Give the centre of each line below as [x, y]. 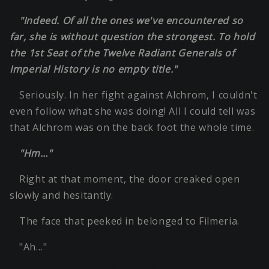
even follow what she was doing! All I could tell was [133, 111]
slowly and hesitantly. [62, 195]
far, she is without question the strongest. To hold [132, 37]
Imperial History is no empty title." [94, 69]
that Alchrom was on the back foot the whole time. [132, 128]
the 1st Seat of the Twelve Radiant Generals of [122, 53]
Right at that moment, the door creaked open [130, 179]
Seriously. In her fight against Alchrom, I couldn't [138, 95]
